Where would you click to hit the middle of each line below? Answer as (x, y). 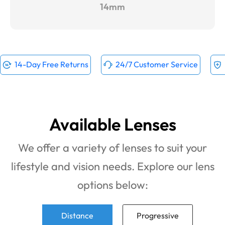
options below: (113, 185)
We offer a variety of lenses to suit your (113, 147)
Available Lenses (113, 124)
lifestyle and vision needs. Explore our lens (113, 166)
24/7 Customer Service (157, 65)
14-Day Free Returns (51, 65)
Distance (77, 215)
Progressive (158, 215)
